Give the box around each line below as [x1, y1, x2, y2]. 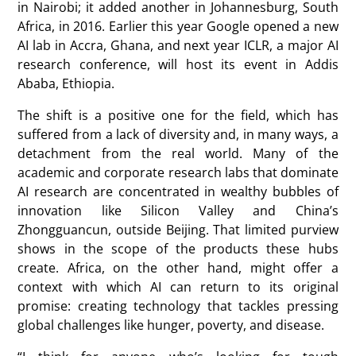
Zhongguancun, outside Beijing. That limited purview [17, 221, 339, 238]
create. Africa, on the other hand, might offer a [17, 259, 339, 277]
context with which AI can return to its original [17, 278, 339, 296]
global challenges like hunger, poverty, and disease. [17, 316, 325, 334]
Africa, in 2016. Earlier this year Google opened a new [17, 17, 339, 35]
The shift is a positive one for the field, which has [17, 106, 339, 124]
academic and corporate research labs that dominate [17, 164, 339, 181]
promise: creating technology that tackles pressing [17, 297, 339, 315]
